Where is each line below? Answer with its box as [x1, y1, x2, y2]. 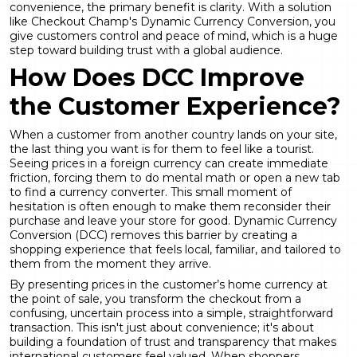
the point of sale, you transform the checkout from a [10, 291, 301, 306]
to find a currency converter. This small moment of [10, 184, 292, 199]
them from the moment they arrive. [10, 256, 211, 271]
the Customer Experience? [10, 91, 341, 121]
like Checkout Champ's [10, 14, 140, 29]
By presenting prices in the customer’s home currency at [10, 277, 328, 292]
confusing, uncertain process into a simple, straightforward [10, 305, 333, 320]
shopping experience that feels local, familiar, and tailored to [10, 241, 341, 257]
